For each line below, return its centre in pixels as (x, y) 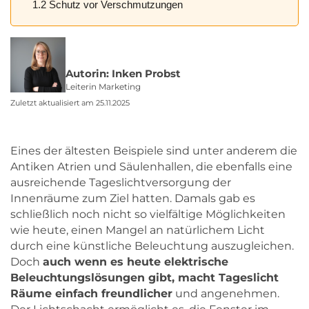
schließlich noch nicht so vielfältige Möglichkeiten (148, 214)
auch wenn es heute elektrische (136, 261)
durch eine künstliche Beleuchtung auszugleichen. (152, 246)
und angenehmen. (226, 293)
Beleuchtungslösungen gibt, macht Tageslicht (144, 277)
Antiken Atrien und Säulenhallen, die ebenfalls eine (151, 166)
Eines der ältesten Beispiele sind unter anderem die (154, 150)
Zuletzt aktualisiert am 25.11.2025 (70, 102)
